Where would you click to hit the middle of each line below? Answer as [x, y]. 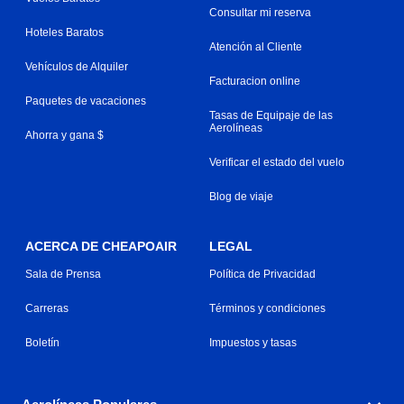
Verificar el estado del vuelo [277, 162]
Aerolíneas [236, 128]
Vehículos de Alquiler [77, 66]
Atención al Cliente [256, 46]
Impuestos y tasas [253, 342]
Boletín [42, 342]
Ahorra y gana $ [64, 135]
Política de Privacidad [262, 274]
